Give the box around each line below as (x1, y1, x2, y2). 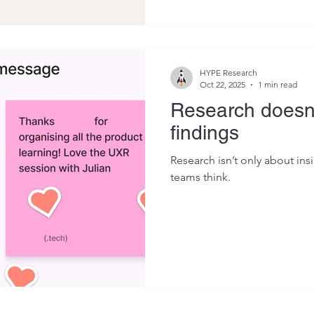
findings (170, 121, 239, 144)
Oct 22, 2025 (200, 79, 245, 90)
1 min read (258, 79, 297, 90)
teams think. (170, 170, 231, 184)
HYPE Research (200, 67, 257, 78)
